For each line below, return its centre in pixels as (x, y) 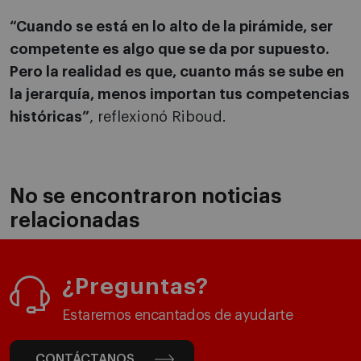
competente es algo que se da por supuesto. (170, 50)
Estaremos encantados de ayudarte (178, 315)
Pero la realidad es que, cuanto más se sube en (177, 72)
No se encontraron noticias (145, 197)
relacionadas (75, 221)
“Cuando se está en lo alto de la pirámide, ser (171, 27)
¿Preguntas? (135, 287)
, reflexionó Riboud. (158, 117)
